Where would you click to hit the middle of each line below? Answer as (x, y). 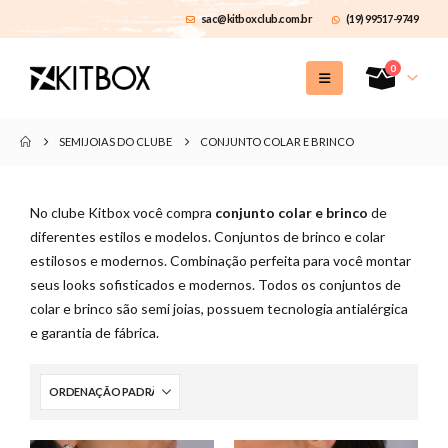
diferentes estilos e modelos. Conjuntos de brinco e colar (207, 236)
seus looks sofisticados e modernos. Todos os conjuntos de (215, 284)
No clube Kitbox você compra (122, 212)
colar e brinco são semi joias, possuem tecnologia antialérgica (219, 308)
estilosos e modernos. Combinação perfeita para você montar (220, 260)
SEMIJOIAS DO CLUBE (116, 141)
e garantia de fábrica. (94, 332)
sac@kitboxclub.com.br (256, 18)
